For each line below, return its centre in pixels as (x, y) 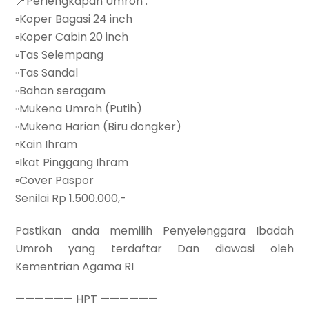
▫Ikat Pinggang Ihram (72, 163)
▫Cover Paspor (55, 181)
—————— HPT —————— (87, 299)
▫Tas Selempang (60, 55)
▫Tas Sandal (47, 73)
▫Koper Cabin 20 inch (72, 37)
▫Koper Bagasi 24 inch (74, 19)
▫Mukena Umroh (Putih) (79, 109)
